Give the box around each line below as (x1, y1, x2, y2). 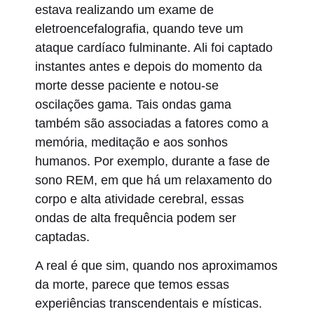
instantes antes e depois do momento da (35, 59, 262, 74)
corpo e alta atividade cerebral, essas (35, 191, 244, 206)
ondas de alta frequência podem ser (35, 210, 236, 225)
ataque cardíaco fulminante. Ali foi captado (35, 40, 273, 55)
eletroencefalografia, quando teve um (35, 21, 243, 36)
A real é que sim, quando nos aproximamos (35, 258, 278, 273)
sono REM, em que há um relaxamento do (35, 172, 272, 187)
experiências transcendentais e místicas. (35, 296, 262, 310)
